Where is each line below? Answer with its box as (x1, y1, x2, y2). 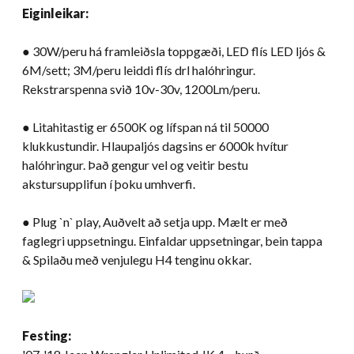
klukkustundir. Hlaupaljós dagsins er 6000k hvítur (22, 137, 288, 153)
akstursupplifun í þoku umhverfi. (22, 175, 195, 191)
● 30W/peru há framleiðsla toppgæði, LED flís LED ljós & (22, 43, 326, 58)
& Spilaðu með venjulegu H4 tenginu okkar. (22, 251, 251, 267)
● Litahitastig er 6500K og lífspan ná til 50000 (22, 119, 269, 134)
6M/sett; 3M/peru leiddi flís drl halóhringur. (22, 62, 255, 77)
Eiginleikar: (22, 5, 88, 21)
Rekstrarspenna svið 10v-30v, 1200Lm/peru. (22, 81, 260, 96)
